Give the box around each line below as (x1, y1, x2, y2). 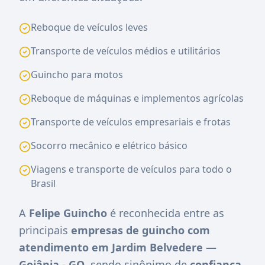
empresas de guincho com (71, 222, 210, 237)
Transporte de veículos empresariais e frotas (31, 115, 231, 128)
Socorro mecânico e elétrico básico (31, 138, 188, 152)
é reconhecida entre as (107, 205, 224, 220)
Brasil (31, 176, 56, 190)
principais (19, 222, 71, 237)
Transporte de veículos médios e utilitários (31, 44, 221, 57)
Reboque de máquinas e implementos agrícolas (31, 91, 244, 105)
